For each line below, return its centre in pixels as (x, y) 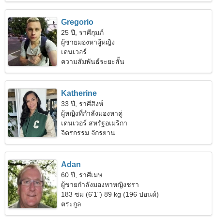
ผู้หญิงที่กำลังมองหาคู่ (92, 113)
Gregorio (77, 22)
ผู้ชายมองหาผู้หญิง (88, 42)
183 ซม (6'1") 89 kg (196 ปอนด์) (110, 194)
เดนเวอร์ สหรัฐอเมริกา (94, 123)
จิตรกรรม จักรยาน (88, 133)
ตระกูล (71, 204)
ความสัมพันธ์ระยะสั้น (93, 62)
